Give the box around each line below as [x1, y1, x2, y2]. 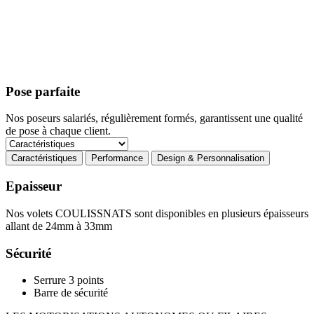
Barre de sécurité [34, 287, 108, 299]
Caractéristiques [11, 153, 77, 164]
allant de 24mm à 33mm [6, 219, 112, 232]
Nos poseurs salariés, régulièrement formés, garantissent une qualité [6, 112, 303, 125]
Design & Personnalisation [157, 153, 264, 164]
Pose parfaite [6, 83, 80, 99]
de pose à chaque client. [6, 125, 111, 137]
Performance [91, 153, 143, 164]
